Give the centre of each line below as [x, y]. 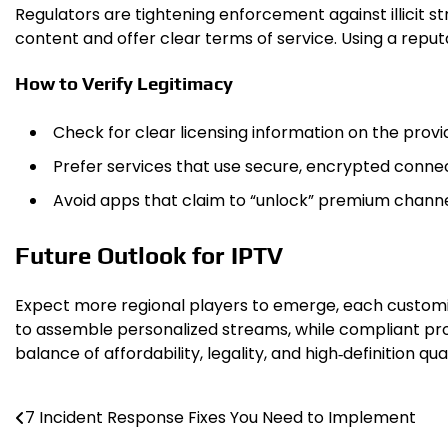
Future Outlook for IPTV [149, 255]
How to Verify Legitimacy [124, 83]
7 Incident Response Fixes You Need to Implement [220, 417]
